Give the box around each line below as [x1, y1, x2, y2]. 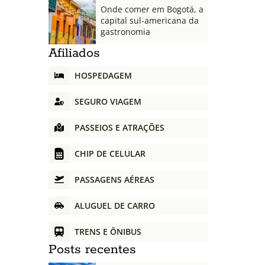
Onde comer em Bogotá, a [101, 4, 203, 15]
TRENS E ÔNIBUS [75, 226, 141, 238]
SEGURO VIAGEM [75, 96, 141, 108]
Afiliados [49, 44, 100, 62]
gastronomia [101, 26, 150, 38]
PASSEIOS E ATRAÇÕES [75, 122, 164, 134]
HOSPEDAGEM [75, 70, 132, 82]
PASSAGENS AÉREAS [75, 174, 154, 186]
